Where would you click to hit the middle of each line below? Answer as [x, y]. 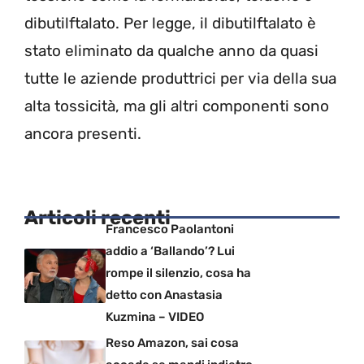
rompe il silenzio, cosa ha [178, 273]
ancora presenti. [83, 133]
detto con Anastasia [164, 295]
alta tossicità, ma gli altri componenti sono [177, 106]
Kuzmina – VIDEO [155, 317]
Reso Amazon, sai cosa [172, 343]
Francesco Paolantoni [170, 230]
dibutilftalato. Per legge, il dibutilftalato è [170, 23]
